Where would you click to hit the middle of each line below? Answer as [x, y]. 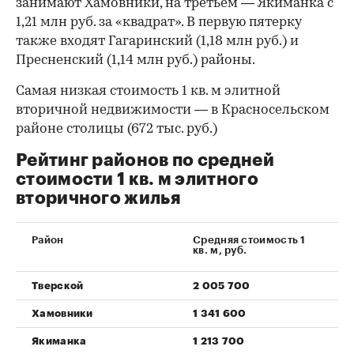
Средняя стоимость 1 [249, 239]
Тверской [58, 285]
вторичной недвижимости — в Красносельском [173, 110]
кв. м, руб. [220, 250]
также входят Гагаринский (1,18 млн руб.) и [157, 41]
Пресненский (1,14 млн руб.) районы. [136, 60]
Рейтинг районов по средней [145, 160]
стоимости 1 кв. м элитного [137, 179]
